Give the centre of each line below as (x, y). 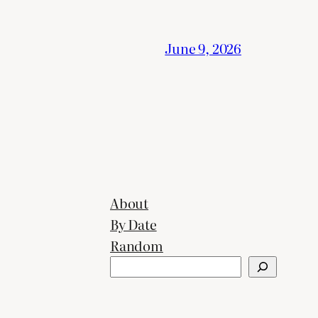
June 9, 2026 (203, 48)
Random (137, 245)
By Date (133, 224)
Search (131, 265)
